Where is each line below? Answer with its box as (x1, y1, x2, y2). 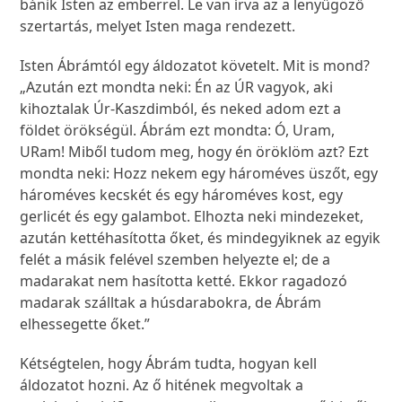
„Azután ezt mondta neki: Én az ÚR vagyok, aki (20, 77, 334, 98)
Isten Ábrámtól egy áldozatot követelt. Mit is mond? (20, 56, 371, 76)
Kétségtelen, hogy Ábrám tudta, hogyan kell (20, 354, 318, 374)
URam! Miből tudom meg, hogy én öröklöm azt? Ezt (20, 142, 370, 162)
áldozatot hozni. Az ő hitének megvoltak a (20, 375, 304, 396)
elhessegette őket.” (20, 314, 154, 335)
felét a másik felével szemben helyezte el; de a (20, 249, 331, 270)
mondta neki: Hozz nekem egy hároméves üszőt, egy (20, 163, 379, 184)
